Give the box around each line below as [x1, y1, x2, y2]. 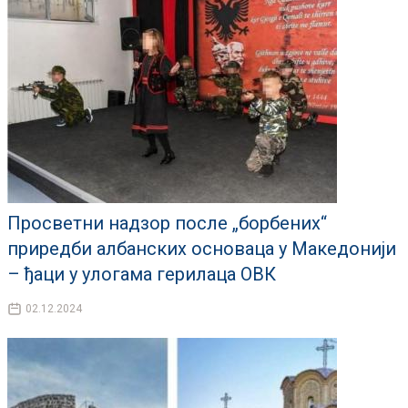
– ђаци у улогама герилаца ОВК [7, 263, 276, 286]
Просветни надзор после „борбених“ [7, 212, 327, 235]
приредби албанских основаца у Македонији [7, 238, 396, 260]
